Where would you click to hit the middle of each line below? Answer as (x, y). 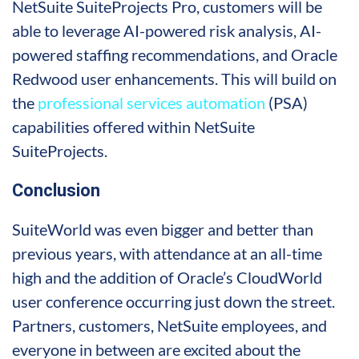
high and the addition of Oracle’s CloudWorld (167, 277)
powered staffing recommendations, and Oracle (175, 54)
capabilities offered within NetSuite (133, 126)
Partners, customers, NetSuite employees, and (169, 325)
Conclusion (56, 190)
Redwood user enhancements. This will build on (174, 78)
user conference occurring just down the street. (173, 301)
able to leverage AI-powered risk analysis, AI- (167, 30)
